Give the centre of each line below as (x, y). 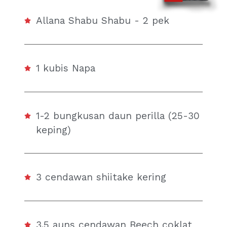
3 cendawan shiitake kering (101, 177)
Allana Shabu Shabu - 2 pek (103, 21)
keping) (54, 130)
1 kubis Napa (66, 68)
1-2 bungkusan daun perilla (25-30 (118, 116)
